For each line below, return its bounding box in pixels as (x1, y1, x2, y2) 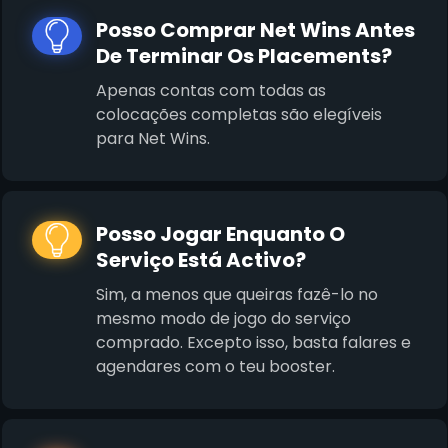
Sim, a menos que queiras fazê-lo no (95, 283, 378, 307)
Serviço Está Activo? (95, 246, 306, 275)
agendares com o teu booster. (95, 355, 335, 379)
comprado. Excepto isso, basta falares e (95, 331, 411, 355)
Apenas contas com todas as (95, 79, 326, 103)
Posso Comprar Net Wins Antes (95, 16, 415, 45)
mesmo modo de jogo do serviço (95, 307, 351, 331)
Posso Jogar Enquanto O (95, 220, 345, 249)
